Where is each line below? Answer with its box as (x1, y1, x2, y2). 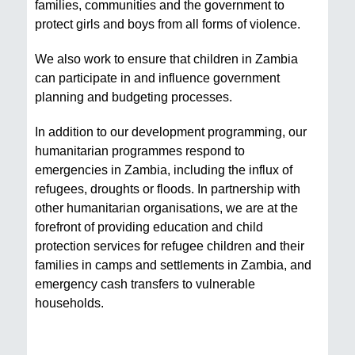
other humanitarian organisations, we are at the (35, 201, 298, 215)
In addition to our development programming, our (35, 125, 307, 139)
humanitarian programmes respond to (35, 144, 245, 158)
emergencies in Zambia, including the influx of (35, 163, 292, 177)
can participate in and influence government (35, 71, 280, 85)
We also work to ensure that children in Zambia (35, 52, 298, 66)
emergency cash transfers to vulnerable (35, 277, 255, 291)
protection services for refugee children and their (35, 239, 304, 253)
